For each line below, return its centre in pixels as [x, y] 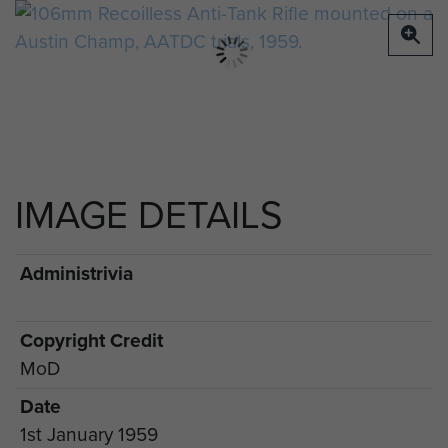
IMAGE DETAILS [149, 215]
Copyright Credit [91, 340]
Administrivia [76, 274]
